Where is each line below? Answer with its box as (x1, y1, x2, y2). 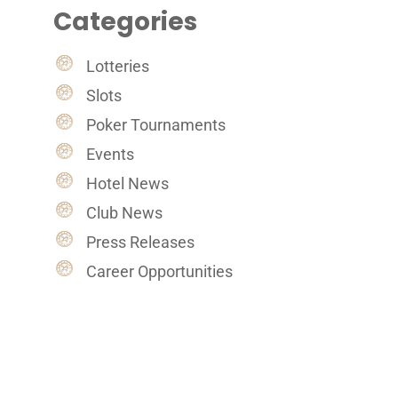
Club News (86, 203, 163, 222)
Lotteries (86, 56, 150, 76)
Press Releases (86, 232, 195, 251)
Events (86, 144, 135, 163)
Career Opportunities (86, 261, 234, 281)
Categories (52, 4, 197, 40)
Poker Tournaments (86, 115, 227, 134)
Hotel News (86, 173, 170, 193)
